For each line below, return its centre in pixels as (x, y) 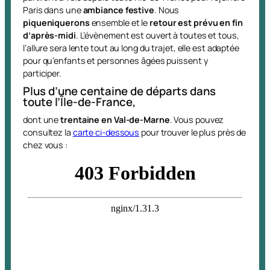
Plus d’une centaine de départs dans (119, 91)
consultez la (48, 132)
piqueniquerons (57, 22)
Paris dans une (53, 10)
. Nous (167, 10)
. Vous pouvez (197, 119)
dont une (42, 119)
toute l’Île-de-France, (79, 102)
